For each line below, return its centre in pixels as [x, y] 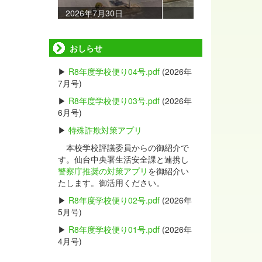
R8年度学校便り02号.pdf [114, 200]
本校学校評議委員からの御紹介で [123, 147]
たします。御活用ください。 [111, 182]
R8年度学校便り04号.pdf [114, 71]
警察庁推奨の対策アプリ [103, 171]
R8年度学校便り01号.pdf [114, 229]
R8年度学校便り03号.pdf [114, 101]
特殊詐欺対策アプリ [105, 130]
